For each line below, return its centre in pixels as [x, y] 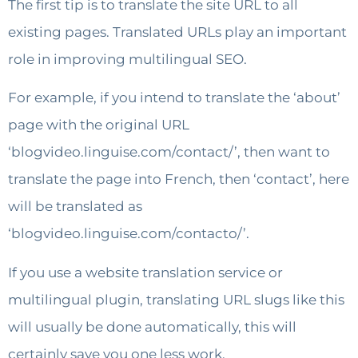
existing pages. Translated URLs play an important [177, 32]
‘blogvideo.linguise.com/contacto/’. [129, 234]
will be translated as [75, 207]
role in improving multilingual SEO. [127, 59]
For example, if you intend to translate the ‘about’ [174, 98]
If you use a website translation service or [145, 272]
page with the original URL [99, 125]
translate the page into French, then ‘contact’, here [179, 179]
